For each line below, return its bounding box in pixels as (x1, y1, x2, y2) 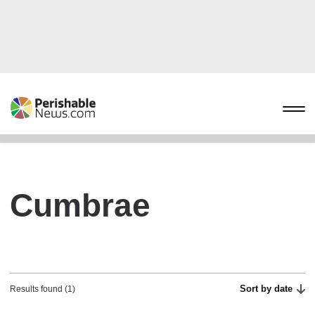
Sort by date (240, 283, 293, 294)
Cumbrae (10, 187, 150, 224)
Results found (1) (10, 284, 75, 294)
